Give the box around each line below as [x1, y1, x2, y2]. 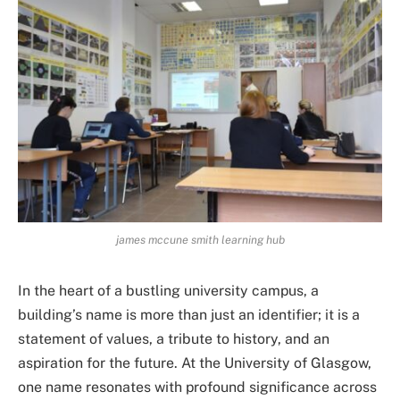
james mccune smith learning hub [115, 232, 285, 246]
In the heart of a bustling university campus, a [18, 281, 319, 299]
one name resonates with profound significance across [18, 378, 377, 396]
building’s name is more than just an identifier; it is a [18, 305, 360, 323]
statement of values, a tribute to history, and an [18, 329, 329, 347]
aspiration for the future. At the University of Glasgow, [18, 354, 371, 371]
